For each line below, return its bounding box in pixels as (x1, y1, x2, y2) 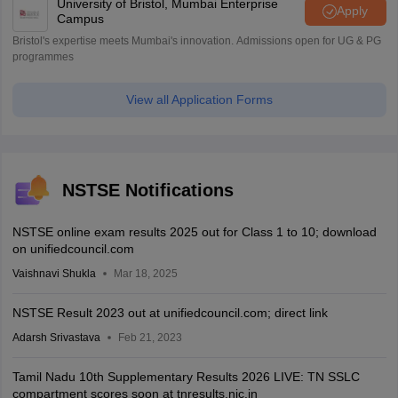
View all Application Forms (125, 92, 273, 107)
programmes (12, 50, 74, 63)
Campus (56, 11, 104, 26)
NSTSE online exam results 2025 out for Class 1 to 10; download (12, 224, 377, 239)
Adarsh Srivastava (12, 330, 100, 344)
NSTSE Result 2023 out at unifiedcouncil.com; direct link (12, 305, 328, 320)
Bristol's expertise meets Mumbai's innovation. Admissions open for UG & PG (12, 34, 381, 47)
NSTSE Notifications (61, 179, 234, 200)
